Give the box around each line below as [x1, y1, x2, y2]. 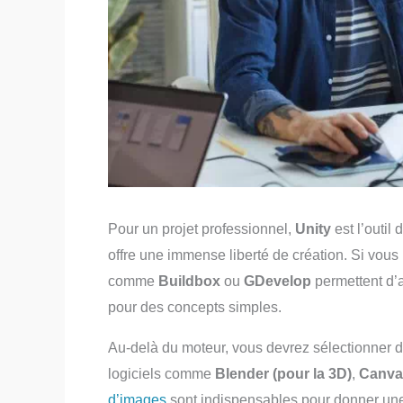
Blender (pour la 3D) [215, 365, 352, 381]
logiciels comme [108, 365, 215, 381]
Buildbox [158, 273, 220, 289]
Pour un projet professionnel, [108, 220, 295, 237]
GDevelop [244, 273, 311, 289]
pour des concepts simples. [108, 299, 282, 315]
